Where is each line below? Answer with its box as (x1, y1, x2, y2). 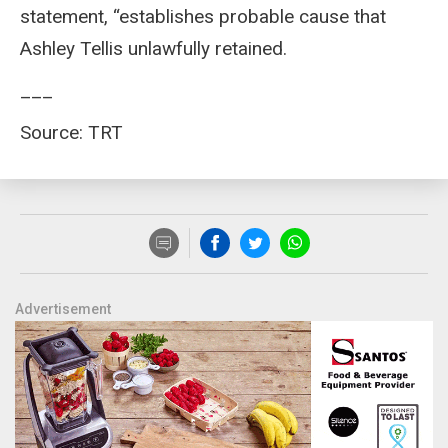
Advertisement (15, 300, 111, 317)
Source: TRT (20, 120, 123, 144)
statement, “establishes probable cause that (20, 4, 386, 28)
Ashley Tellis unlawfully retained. (20, 36, 287, 60)
